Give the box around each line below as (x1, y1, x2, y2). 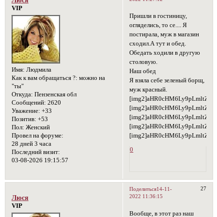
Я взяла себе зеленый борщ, (129, 77, 205, 84)
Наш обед (129, 68, 156, 75)
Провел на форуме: (11, 132, 63, 139)
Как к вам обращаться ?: (11, 75, 77, 82)
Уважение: (11, 108, 40, 115)
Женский (24, 124, 50, 131)
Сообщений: (11, 99, 46, 107)
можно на (77, 75, 105, 82)
